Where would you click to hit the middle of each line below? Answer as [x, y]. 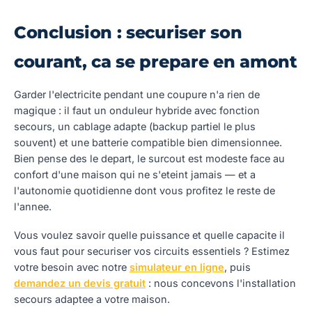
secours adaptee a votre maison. [92, 299]
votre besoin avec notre [72, 267]
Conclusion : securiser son [128, 32]
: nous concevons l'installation [221, 283]
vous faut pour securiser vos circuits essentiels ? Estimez [152, 251]
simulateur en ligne [177, 267]
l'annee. [33, 206]
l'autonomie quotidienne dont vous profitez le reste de [145, 190]
